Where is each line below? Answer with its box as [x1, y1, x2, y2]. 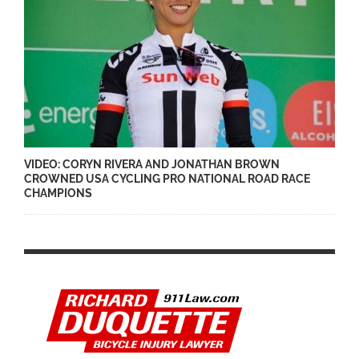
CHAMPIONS [24, 186, 92, 200]
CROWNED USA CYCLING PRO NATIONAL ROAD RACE [24, 171, 310, 185]
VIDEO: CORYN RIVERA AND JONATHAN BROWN [24, 157, 280, 171]
